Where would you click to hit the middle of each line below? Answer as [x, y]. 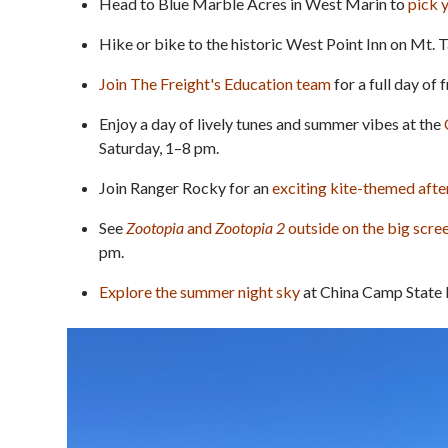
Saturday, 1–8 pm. [159, 147]
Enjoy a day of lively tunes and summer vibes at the [271, 123]
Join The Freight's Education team [215, 83]
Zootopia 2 [250, 227]
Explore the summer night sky [199, 291]
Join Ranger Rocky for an [185, 187]
